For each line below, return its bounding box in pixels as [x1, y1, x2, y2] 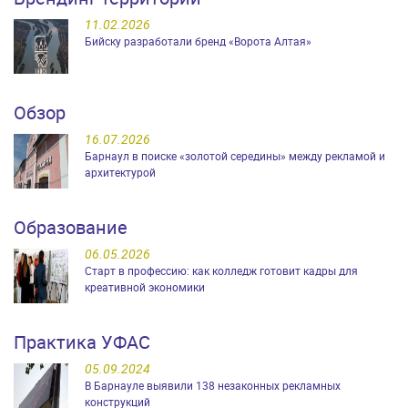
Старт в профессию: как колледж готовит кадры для [85, 263, 358, 279]
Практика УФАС [14, 330, 150, 355]
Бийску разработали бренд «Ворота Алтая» [85, 34, 311, 49]
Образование [14, 215, 127, 240]
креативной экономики [85, 280, 205, 295]
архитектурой [85, 165, 156, 180]
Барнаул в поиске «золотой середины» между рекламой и [85, 148, 385, 164]
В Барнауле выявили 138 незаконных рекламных [85, 378, 341, 393]
